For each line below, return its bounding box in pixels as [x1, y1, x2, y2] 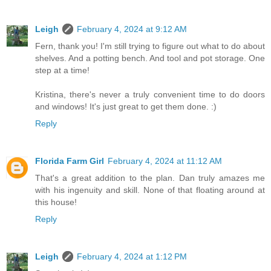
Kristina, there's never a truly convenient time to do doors [35, 90, 265, 100]
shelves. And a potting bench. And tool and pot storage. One [35, 53, 265, 64]
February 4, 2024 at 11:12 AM [108, 156, 222, 166]
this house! [35, 197, 77, 207]
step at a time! [35, 65, 90, 76]
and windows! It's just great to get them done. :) [35, 102, 217, 112]
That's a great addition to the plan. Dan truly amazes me [35, 173, 265, 183]
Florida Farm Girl [35, 156, 104, 166]
